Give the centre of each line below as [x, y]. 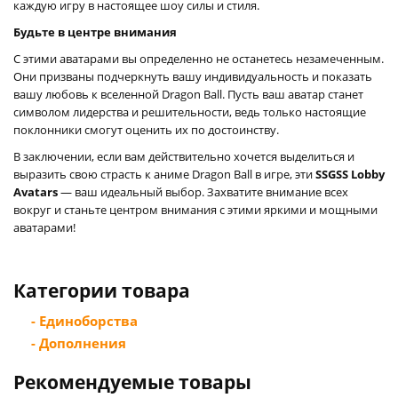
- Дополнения [79, 342]
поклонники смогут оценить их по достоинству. [146, 129]
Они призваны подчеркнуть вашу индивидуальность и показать [193, 76]
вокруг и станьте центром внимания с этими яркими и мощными [195, 209]
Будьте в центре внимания [95, 32]
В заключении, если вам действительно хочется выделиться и [184, 156]
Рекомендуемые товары [132, 382]
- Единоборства [84, 320]
